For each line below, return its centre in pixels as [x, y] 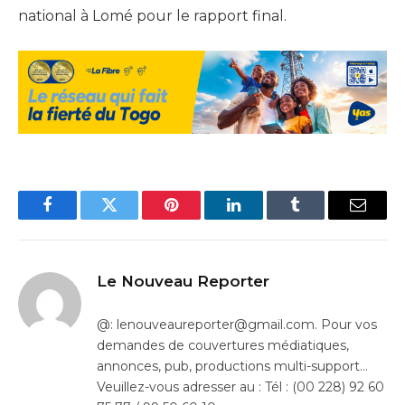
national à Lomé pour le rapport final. [152, 16]
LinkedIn [262, 218]
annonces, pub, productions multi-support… [232, 366]
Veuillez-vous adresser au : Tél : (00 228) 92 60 [240, 386]
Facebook [77, 218]
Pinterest [199, 218]
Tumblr [318, 218]
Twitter [132, 218]
